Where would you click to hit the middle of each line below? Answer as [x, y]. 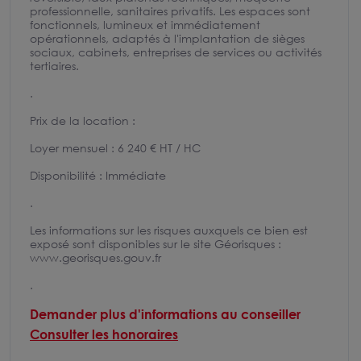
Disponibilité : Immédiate [98, 175]
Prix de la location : [83, 120]
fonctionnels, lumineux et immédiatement [145, 25]
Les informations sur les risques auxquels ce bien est [169, 230]
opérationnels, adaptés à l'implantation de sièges [167, 38]
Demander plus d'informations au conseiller [165, 314]
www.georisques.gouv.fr [95, 257]
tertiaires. [54, 66]
